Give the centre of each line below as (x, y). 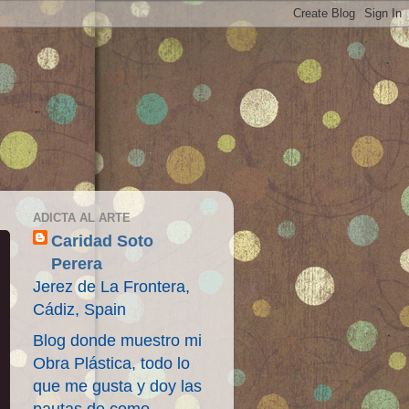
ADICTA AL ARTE (82, 217)
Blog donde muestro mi (117, 341)
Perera (77, 264)
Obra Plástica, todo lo (111, 363)
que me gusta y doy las (117, 386)
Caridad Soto (102, 241)
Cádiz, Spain (79, 309)
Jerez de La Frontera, (111, 287)
